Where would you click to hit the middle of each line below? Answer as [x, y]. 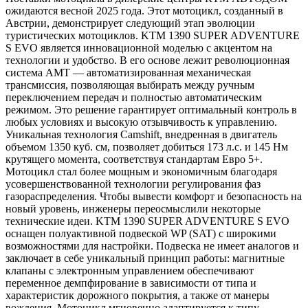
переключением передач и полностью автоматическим [134, 97]
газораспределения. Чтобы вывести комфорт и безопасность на [154, 196]
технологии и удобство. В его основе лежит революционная [147, 60]
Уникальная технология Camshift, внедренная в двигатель [141, 134]
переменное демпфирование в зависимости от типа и [131, 283]
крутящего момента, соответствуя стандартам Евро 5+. [134, 159]
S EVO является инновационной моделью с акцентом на [139, 47]
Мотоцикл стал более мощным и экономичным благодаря [141, 171]
